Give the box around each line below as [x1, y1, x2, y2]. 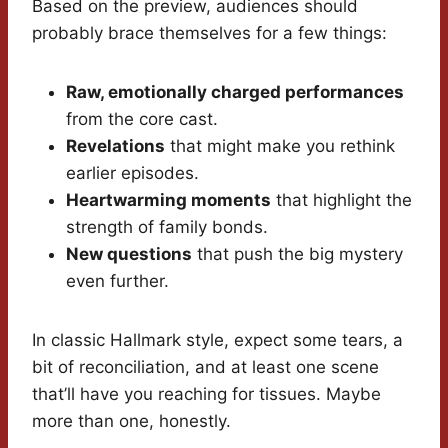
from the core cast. [66, 109, 218, 130]
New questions [66, 244, 192, 265]
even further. [66, 271, 169, 292]
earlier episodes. [66, 163, 199, 184]
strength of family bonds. [66, 217, 268, 238]
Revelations [66, 136, 165, 157]
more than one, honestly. [32, 411, 231, 432]
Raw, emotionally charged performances [66, 82, 404, 103]
